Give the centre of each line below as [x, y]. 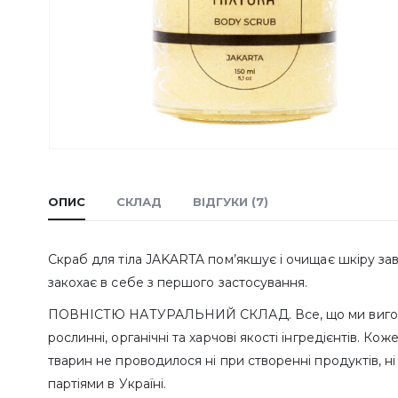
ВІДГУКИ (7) [230, 202]
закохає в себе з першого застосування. [178, 283]
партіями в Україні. [107, 384]
